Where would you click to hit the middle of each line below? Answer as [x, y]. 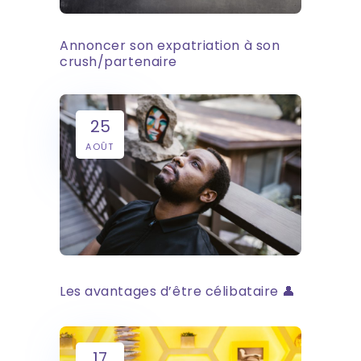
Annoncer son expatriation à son [170, 45]
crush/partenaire [118, 61]
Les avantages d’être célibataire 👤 [178, 291]
